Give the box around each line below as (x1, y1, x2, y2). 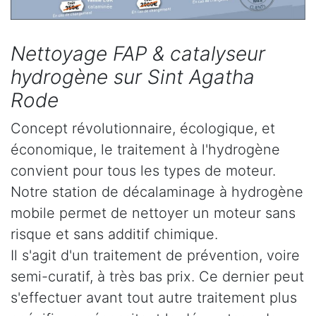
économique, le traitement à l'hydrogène (11, 141, 280, 159)
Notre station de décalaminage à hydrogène (11, 183, 303, 201)
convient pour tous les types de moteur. (11, 162, 276, 180)
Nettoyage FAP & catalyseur (11, 42, 265, 66)
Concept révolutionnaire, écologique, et (11, 120, 275, 138)
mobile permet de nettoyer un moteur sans (11, 205, 296, 222)
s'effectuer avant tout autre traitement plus (11, 289, 297, 307)
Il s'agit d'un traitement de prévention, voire (11, 247, 300, 265)
